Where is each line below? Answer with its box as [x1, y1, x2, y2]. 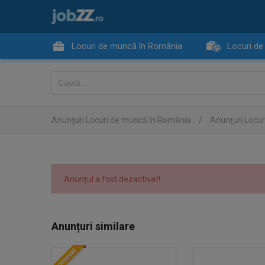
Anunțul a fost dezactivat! [64, 174, 160, 184]
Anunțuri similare [51, 220, 135, 232]
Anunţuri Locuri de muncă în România [51, 115, 191, 125]
